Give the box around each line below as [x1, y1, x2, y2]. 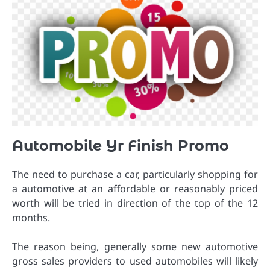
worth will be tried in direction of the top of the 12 [12, 196, 258, 210]
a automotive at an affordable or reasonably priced [12, 181, 258, 195]
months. [12, 210, 50, 224]
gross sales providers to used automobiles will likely [12, 254, 258, 268]
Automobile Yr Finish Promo [12, 137, 229, 155]
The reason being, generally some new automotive [12, 239, 258, 253]
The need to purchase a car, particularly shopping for [12, 167, 258, 181]
